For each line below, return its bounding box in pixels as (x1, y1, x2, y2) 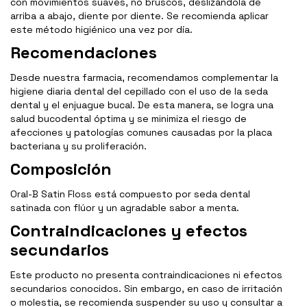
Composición (10, 158, 112, 180)
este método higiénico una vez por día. (10, 23, 193, 36)
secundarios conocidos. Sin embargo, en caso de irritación (10, 282, 282, 295)
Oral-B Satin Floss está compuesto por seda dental (10, 188, 250, 201)
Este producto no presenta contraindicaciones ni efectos (10, 269, 282, 282)
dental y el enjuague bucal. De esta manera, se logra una (10, 99, 273, 112)
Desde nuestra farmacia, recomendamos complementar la (10, 71, 278, 84)
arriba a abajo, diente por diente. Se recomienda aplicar (10, 10, 269, 23)
